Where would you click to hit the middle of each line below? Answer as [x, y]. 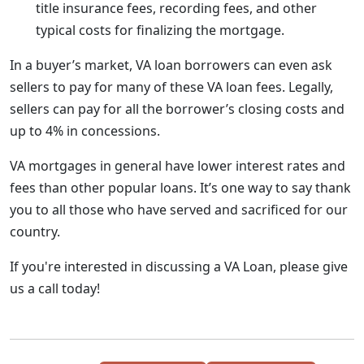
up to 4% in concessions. [85, 131]
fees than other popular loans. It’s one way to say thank [180, 188]
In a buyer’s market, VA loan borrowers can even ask [171, 65]
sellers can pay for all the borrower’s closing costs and [177, 109]
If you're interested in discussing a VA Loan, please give [179, 266]
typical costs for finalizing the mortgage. [160, 30]
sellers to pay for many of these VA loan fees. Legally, [171, 87]
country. [35, 232]
